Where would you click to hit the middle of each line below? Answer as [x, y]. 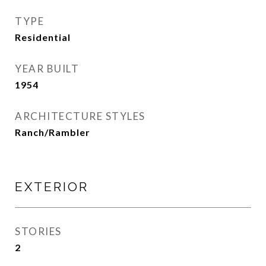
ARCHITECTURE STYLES [80, 116]
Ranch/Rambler [53, 132]
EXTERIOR [52, 187]
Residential [43, 37]
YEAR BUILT [47, 69]
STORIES [38, 231]
